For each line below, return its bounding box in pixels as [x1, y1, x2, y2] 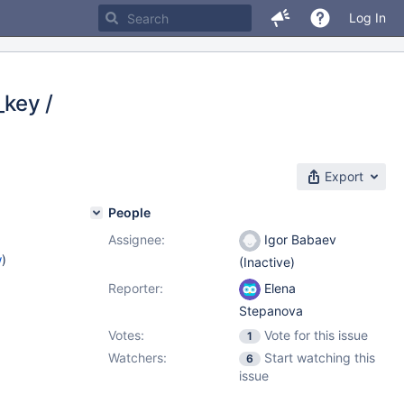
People [108, 205, 151, 220]
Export [325, 169, 363, 184]
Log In [349, 10, 386, 25]
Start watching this [264, 350, 375, 365]
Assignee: [108, 232, 165, 247]
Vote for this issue [264, 327, 368, 343]
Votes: [108, 327, 144, 343]
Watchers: [108, 350, 167, 365]
